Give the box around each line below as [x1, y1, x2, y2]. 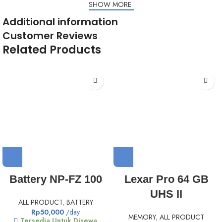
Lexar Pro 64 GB [124, 173, 209, 186]
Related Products [2, 42, 102, 57]
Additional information [2, 14, 118, 29]
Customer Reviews [2, 28, 98, 43]
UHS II [150, 188, 183, 201]
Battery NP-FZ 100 [9, 173, 102, 186]
